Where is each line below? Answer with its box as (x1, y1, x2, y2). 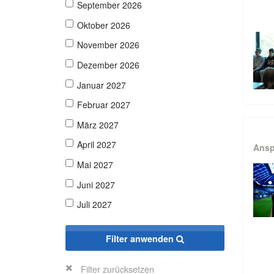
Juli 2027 (77, 198, 112, 211)
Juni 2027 (77, 178, 115, 191)
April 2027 (77, 138, 116, 151)
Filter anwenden (106, 232, 176, 245)
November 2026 (77, 39, 139, 51)
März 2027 (77, 118, 119, 131)
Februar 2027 (77, 98, 130, 111)
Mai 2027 (77, 158, 113, 171)
